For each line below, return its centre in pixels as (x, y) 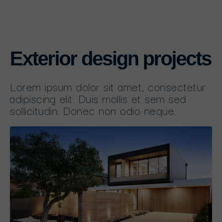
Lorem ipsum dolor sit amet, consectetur (108, 86)
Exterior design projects (111, 58)
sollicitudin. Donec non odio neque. (93, 110)
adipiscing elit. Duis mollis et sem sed (98, 98)
